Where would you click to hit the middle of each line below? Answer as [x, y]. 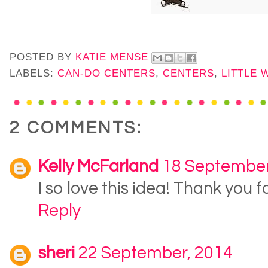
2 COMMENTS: [76, 129]
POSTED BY [42, 57]
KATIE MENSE [112, 57]
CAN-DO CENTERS [106, 74]
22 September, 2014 [156, 254]
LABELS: [33, 74]
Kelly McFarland [98, 167]
